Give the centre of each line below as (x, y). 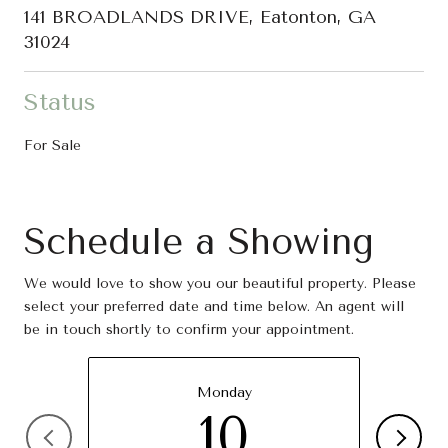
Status (60, 101)
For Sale (52, 145)
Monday (224, 392)
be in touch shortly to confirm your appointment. (189, 329)
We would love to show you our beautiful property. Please (220, 283)
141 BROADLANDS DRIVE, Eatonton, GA (200, 16)
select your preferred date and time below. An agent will (214, 306)
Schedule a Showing (199, 241)
